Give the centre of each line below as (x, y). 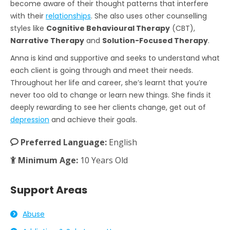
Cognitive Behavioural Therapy (108, 28)
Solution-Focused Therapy (155, 40)
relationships (68, 16)
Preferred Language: (65, 142)
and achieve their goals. (93, 119)
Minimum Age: (49, 160)
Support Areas (49, 190)
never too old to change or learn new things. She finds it (111, 95)
